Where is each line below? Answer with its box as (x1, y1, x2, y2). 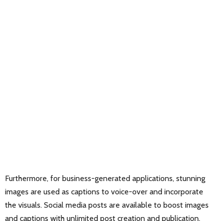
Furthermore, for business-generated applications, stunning (5, 174, 205, 184)
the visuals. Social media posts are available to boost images (5, 200, 209, 210)
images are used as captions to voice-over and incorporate (5, 187, 203, 197)
